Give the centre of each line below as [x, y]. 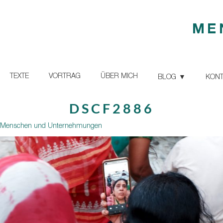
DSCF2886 [111, 108]
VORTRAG [65, 77]
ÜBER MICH [119, 77]
